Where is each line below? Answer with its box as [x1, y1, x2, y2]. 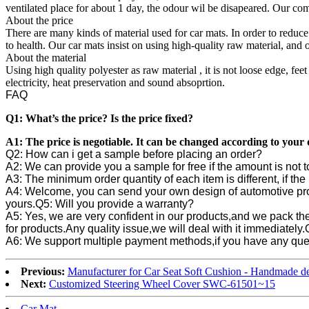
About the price [6, 14, 73, 26]
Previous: [21, 265, 65, 277]
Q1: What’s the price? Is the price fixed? [6, 112, 193, 124]
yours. [6, 197, 35, 210]
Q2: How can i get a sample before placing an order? [6, 148, 262, 160]
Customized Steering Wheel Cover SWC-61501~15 [49, 277, 275, 290]
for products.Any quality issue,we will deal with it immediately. [6, 222, 305, 235]
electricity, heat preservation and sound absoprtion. [6, 76, 225, 88]
